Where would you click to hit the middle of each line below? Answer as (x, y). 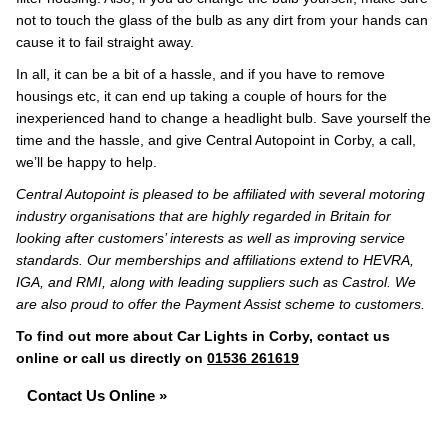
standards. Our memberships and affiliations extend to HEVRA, (215, 260)
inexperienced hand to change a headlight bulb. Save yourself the (223, 118)
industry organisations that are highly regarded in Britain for (203, 216)
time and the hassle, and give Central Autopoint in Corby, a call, (216, 140)
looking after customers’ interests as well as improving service (210, 238)
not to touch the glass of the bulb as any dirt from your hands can (222, 20)
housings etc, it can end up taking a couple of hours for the (201, 96)
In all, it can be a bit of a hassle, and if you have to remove (200, 74)
